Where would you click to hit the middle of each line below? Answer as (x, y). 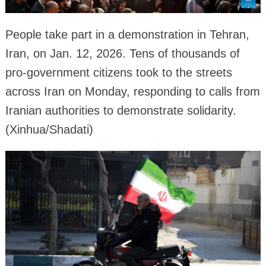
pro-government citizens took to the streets (118, 73)
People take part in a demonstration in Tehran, (127, 35)
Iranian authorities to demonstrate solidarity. (121, 111)
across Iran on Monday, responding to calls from (132, 92)
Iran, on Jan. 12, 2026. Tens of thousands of (122, 54)
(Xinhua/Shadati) (49, 130)
